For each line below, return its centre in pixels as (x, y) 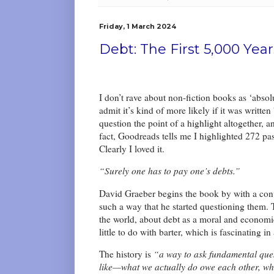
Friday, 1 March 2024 (138, 27)
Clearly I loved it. (132, 149)
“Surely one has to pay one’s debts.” (170, 171)
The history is (126, 254)
